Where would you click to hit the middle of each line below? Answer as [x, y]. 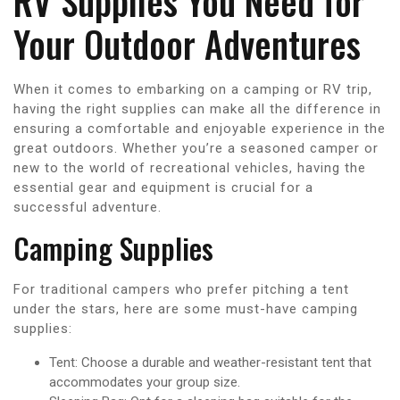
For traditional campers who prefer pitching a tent [181, 289]
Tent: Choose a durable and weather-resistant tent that [210, 362]
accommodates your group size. [145, 382]
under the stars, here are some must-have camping [186, 308]
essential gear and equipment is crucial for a [163, 187]
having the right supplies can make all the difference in [197, 108]
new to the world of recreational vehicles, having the [190, 167]
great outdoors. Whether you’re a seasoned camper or [196, 148]
